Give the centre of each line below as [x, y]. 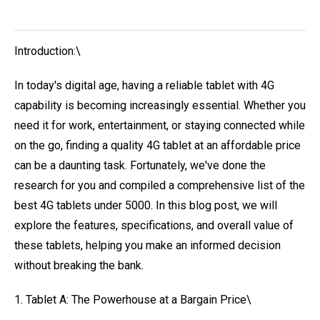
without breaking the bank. [79, 265]
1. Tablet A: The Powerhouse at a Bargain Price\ [133, 300]
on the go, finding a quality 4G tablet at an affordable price [157, 145]
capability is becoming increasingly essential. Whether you [160, 105]
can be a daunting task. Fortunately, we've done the [140, 165]
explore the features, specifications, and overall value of [154, 225]
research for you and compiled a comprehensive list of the [160, 185]
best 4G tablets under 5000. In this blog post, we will [146, 205]
